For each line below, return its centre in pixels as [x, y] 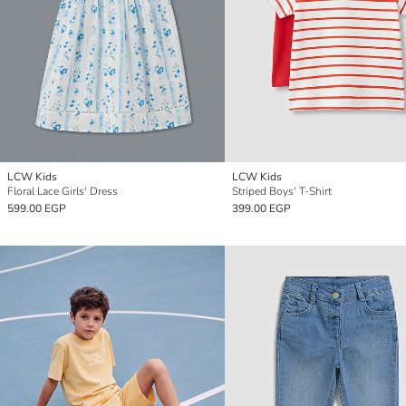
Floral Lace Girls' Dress [63, 192]
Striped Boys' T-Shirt [282, 192]
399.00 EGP [261, 209]
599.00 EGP [37, 209]
